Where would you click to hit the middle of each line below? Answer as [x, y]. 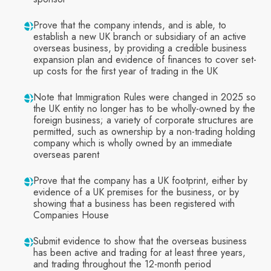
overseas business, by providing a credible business [140, 48]
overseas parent [66, 155]
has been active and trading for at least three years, [139, 253]
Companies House [71, 215]
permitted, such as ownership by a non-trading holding [144, 132]
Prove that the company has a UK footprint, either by [140, 181]
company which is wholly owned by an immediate [133, 143]
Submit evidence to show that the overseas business [140, 241]
